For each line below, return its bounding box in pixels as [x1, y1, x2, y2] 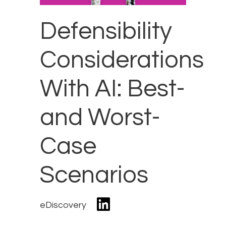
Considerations [40, 48, 204, 73]
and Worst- [40, 105, 160, 131]
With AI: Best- [40, 77, 185, 102]
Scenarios [40, 163, 148, 188]
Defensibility [40, 19, 172, 44]
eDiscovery [40, 200, 86, 210]
